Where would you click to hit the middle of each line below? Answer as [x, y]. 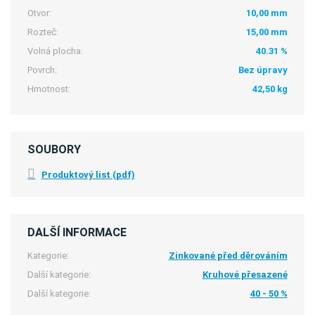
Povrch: [43, 70]
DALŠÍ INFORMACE [77, 232]
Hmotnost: [49, 89]
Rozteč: [43, 32]
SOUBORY [54, 150]
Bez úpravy [263, 70]
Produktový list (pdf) [88, 174]
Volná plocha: [56, 51]
